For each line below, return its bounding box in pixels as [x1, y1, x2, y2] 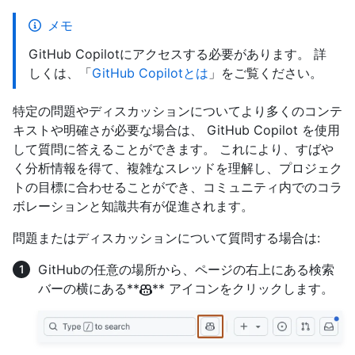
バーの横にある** [38, 281, 139, 297]
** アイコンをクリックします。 [152, 281, 334, 297]
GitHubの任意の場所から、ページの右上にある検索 [38, 261, 334, 278]
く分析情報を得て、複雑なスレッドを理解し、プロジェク [13, 160, 342, 177]
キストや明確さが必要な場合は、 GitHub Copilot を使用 [13, 122, 340, 139]
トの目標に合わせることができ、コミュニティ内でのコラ [13, 179, 342, 196]
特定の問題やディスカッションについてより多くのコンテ [13, 103, 342, 120]
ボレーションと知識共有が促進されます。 [13, 198, 254, 215]
